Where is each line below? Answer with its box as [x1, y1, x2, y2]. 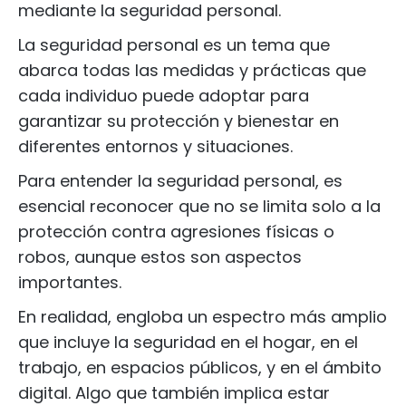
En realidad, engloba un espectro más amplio [18, 305, 387, 328]
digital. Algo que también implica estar [18, 382, 330, 404]
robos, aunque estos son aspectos [18, 246, 302, 268]
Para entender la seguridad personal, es [18, 169, 343, 192]
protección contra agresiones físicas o [18, 220, 334, 243]
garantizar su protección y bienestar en [18, 110, 339, 132]
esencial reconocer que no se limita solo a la [18, 195, 381, 217]
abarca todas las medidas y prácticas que [18, 59, 366, 82]
